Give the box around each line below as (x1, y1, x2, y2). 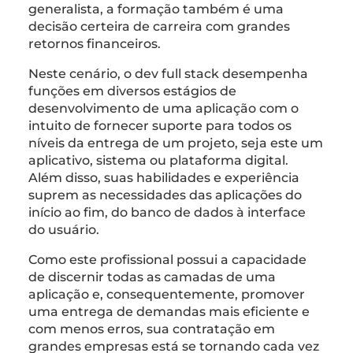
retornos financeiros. (28, 35, 167, 51)
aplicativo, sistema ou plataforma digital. (28, 152, 288, 168)
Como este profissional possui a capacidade (28, 251, 307, 267)
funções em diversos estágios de (28, 83, 236, 98)
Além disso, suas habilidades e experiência (28, 169, 299, 185)
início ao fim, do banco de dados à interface (28, 204, 306, 220)
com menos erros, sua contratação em (28, 321, 275, 336)
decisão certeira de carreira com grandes (28, 18, 290, 34)
